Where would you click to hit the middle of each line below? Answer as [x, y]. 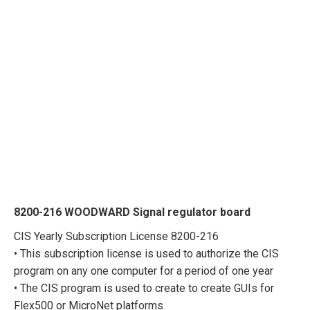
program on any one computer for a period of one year [144, 271]
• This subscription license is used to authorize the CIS [146, 253]
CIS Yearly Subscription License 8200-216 [116, 236]
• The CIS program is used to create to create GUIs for [144, 288]
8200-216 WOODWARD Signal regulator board [132, 212]
